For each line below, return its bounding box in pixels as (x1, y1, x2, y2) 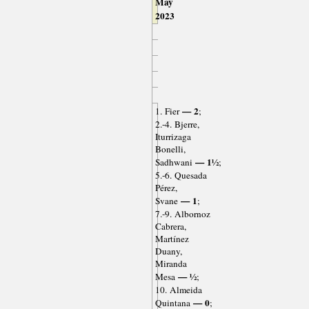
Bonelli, (154, 143, 186, 156)
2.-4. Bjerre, (154, 118, 199, 131)
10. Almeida (154, 283, 202, 297)
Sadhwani (154, 156, 192, 169)
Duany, (154, 245, 182, 258)
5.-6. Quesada (154, 169, 207, 182)
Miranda (154, 257, 187, 270)
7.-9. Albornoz (154, 208, 210, 221)
